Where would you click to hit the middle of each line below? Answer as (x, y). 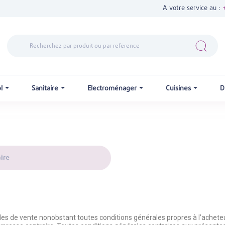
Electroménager (113, 88)
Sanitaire (46, 88)
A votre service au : (193, 8)
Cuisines (179, 88)
